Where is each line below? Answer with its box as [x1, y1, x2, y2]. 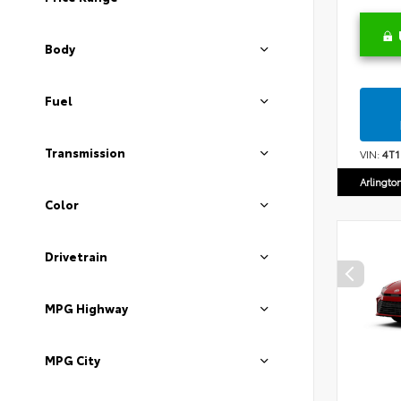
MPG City [45, 352, 100, 369]
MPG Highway [45, 300, 128, 317]
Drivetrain [45, 248, 107, 265]
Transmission [45, 144, 125, 161]
